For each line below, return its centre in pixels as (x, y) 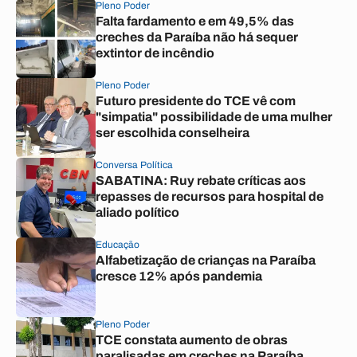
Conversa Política (134, 165)
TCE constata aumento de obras (192, 340)
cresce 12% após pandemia (179, 276)
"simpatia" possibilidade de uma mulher (214, 117)
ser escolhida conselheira (173, 133)
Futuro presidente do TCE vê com (196, 101)
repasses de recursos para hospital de (210, 196)
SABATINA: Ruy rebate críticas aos (201, 180)
